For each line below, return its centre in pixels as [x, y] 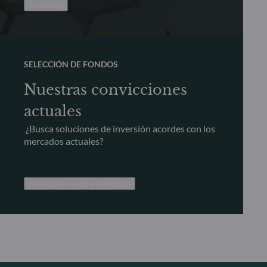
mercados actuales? [63, 141]
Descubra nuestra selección [80, 183]
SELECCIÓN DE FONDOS [71, 64]
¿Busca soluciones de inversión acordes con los [119, 128]
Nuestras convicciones [105, 89]
